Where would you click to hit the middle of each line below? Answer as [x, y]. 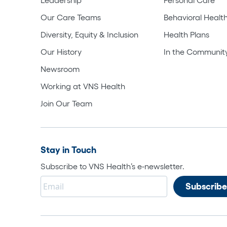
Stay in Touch [68, 150]
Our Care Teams [71, 17]
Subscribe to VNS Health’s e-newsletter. [112, 166]
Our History [61, 51]
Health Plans [187, 34]
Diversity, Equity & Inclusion [89, 34]
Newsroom [60, 69]
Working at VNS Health [83, 86]
